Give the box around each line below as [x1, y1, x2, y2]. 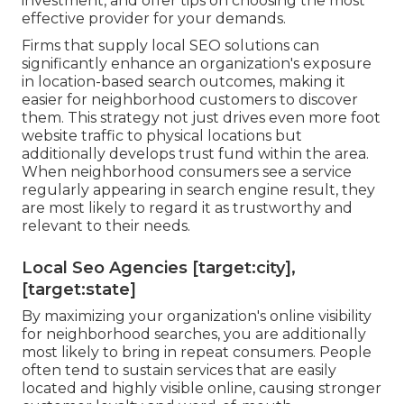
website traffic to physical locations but [22, 126, 302, 144]
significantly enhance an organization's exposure [22, 54, 372, 72]
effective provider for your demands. [22, 9, 286, 27]
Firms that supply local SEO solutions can [22, 36, 319, 54]
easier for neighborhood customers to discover [22, 90, 358, 108]
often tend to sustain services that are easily [22, 361, 336, 379]
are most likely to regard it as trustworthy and [22, 198, 353, 216]
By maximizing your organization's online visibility [22, 307, 372, 325]
